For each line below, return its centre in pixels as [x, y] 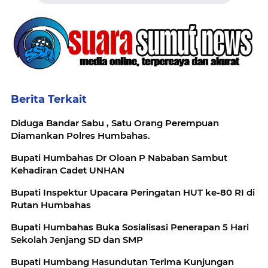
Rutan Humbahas [51, 205]
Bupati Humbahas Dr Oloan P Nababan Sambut [119, 158]
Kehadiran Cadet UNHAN [68, 170]
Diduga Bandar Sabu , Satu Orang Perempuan [115, 123]
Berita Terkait [49, 100]
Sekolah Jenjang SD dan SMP [77, 240]
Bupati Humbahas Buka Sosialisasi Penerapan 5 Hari [130, 227]
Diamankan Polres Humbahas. [80, 136]
